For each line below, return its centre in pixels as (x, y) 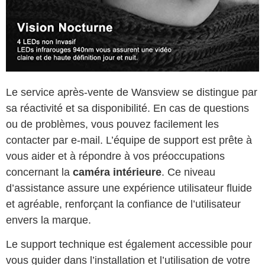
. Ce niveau (188, 172)
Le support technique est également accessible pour (129, 245)
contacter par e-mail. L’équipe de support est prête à (129, 140)
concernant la (39, 172)
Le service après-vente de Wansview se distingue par (132, 92)
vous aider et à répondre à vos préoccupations (115, 156)
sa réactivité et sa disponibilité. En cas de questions (127, 108)
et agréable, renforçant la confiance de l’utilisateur (123, 204)
